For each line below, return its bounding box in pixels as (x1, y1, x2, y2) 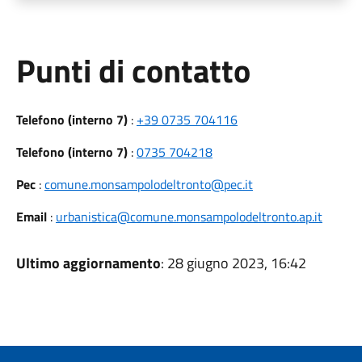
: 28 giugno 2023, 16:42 (160, 252, 306, 274)
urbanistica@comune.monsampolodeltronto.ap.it (55, 207, 322, 226)
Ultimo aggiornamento (15, 252, 161, 274)
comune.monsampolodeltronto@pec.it (44, 175, 253, 194)
